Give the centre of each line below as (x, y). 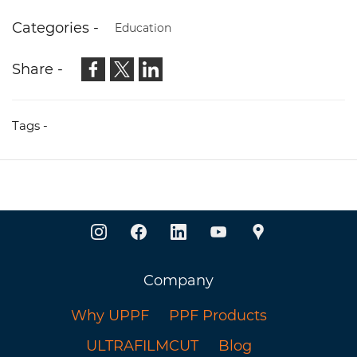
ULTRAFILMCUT (142, 345)
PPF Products (218, 315)
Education (143, 27)
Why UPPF (110, 315)
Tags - (30, 125)
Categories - (55, 27)
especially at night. (92, 18)
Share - (37, 69)
